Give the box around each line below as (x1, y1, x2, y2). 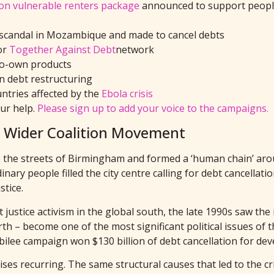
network (116, 42, 154, 56)
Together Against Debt (9, 42, 116, 56)
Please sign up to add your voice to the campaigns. (37, 101, 268, 115)
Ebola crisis (102, 86, 153, 100)
